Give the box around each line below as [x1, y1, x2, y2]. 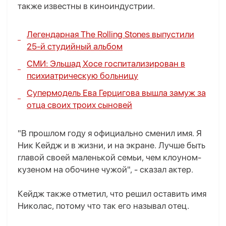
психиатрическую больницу [27, 71, 138, 81]
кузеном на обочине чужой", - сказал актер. [18, 164, 193, 175]
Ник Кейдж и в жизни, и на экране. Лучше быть [18, 140, 205, 151]
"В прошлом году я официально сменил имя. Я [18, 128, 202, 139]
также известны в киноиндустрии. [18, 1, 155, 12]
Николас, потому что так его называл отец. [18, 201, 189, 211]
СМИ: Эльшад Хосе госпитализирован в [27, 59, 185, 69]
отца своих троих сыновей [27, 100, 132, 110]
